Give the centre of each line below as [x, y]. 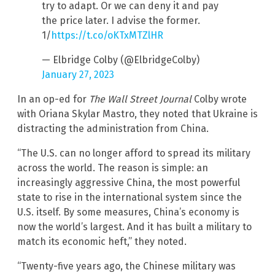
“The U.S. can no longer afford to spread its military [134, 153]
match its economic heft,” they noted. [102, 242]
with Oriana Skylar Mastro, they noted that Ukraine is [137, 114]
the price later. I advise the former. [121, 21]
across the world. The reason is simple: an [113, 168]
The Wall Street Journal [140, 99]
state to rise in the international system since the [130, 198]
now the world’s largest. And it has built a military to [134, 227]
